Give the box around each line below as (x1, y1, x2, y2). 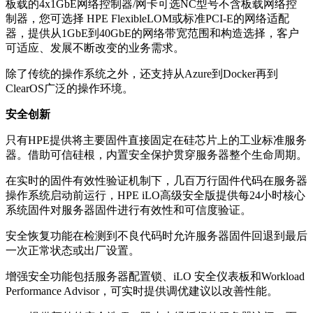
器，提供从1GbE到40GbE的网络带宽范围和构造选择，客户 (6, 27, 299, 39)
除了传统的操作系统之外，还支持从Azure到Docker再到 (6, 67, 278, 80)
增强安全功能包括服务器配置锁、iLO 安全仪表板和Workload (6, 270, 305, 282)
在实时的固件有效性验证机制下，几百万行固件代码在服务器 (6, 174, 307, 187)
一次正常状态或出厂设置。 (6, 244, 140, 256)
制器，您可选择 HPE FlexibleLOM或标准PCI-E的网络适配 (6, 12, 289, 24)
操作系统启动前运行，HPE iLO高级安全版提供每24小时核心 (6, 189, 305, 201)
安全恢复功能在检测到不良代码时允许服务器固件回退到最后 (6, 229, 307, 242)
